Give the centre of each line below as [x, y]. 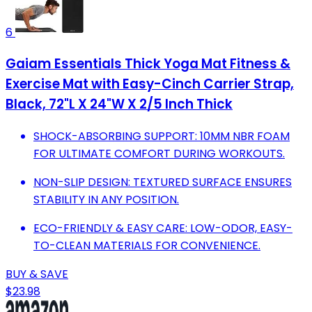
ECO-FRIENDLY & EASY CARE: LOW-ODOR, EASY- [163, 228]
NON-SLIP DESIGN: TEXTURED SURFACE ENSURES [163, 182]
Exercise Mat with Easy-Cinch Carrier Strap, [150, 84]
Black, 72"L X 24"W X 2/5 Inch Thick [119, 104]
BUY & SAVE [37, 274]
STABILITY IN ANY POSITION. [106, 199]
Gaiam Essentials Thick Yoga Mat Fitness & [148, 64]
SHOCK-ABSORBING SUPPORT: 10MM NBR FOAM [162, 136]
